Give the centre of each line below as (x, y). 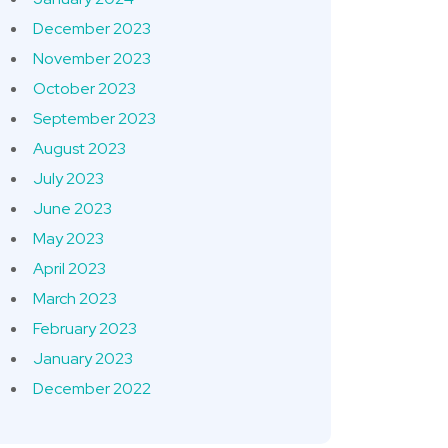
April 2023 (69, 268)
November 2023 (92, 58)
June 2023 (72, 208)
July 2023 (68, 178)
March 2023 (75, 298)
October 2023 (84, 88)
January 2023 (83, 358)
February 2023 (85, 328)
